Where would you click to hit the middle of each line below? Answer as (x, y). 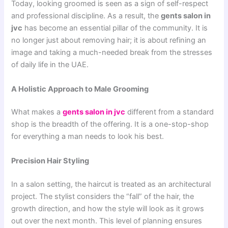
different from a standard (170, 112)
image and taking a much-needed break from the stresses (112, 53)
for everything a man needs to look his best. (88, 137)
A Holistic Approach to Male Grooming (80, 89)
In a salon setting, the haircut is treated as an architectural (111, 184)
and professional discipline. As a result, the (86, 16)
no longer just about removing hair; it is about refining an (109, 40)
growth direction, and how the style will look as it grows (108, 208)
